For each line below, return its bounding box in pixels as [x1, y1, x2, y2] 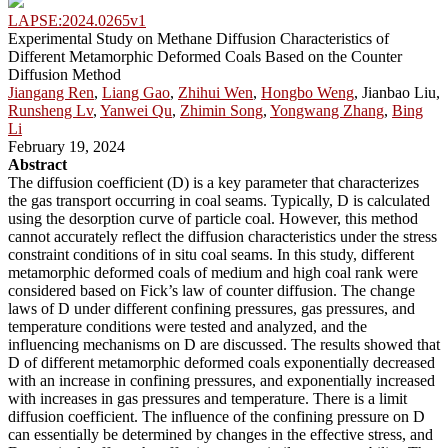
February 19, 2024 [8, 137, 125, 155]
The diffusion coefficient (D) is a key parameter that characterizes [8, 173, 419, 191]
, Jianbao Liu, [354, 83, 440, 101]
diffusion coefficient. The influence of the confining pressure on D [8, 407, 425, 425]
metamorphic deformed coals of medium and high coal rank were [8, 263, 418, 281]
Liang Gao [102, 83, 170, 101]
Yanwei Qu [100, 101, 172, 119]
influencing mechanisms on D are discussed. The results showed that [8, 335, 440, 353]
